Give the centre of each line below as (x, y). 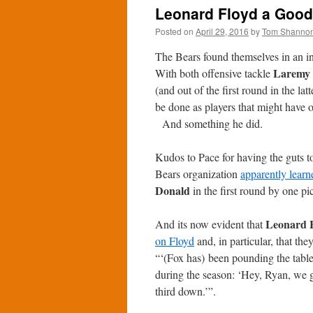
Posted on (174, 31)
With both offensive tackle (214, 73)
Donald (173, 190)
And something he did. (209, 123)
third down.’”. (185, 291)
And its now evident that (210, 224)
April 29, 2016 (222, 31)
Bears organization (198, 174)
